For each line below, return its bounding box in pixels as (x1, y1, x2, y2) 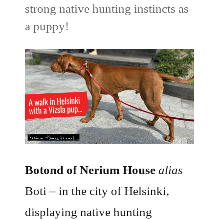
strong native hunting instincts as (25, 2, 189, 15)
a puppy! (25, 20, 69, 33)
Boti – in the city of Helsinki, (25, 184, 170, 197)
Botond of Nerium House (25, 163, 156, 176)
